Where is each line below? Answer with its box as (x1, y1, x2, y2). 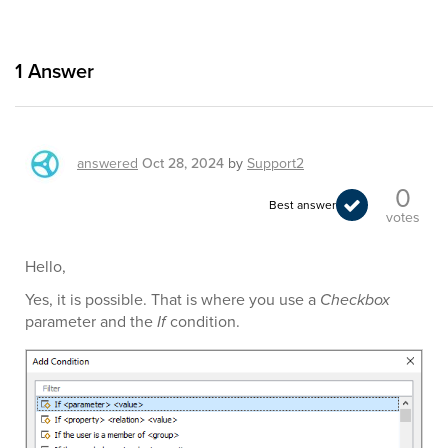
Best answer (269, 195, 336, 214)
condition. (170, 310, 240, 333)
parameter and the (25, 310, 157, 333)
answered (77, 153, 138, 174)
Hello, (25, 255, 66, 278)
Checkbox (320, 288, 390, 311)
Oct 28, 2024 (142, 153, 224, 174)
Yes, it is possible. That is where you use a (25, 288, 320, 311)
